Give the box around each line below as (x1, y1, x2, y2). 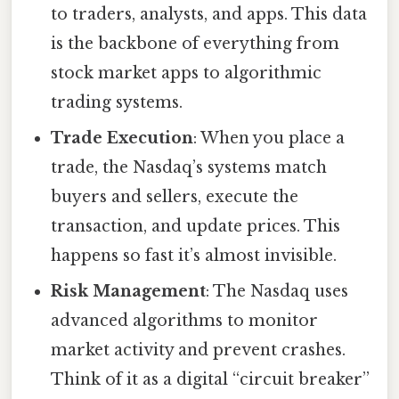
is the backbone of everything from (51, 34, 340, 54)
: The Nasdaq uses (206, 281, 349, 302)
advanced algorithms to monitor (51, 311, 319, 331)
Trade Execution (51, 128, 194, 149)
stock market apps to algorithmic (51, 63, 322, 84)
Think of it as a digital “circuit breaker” (51, 370, 370, 390)
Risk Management (51, 281, 207, 302)
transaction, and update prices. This (51, 216, 341, 237)
